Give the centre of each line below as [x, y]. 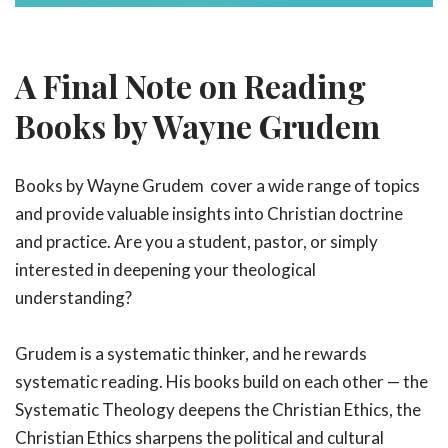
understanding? [73, 297]
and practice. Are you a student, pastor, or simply [196, 241]
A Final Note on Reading [190, 86]
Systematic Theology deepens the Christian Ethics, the [218, 410]
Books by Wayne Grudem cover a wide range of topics [217, 185]
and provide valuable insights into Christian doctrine [209, 213]
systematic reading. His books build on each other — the [221, 382]
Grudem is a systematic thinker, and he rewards [191, 354]
